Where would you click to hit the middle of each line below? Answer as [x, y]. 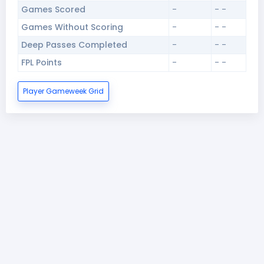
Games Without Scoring [72, 27]
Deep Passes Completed [74, 45]
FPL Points [41, 62]
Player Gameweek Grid [63, 91]
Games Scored [53, 9]
